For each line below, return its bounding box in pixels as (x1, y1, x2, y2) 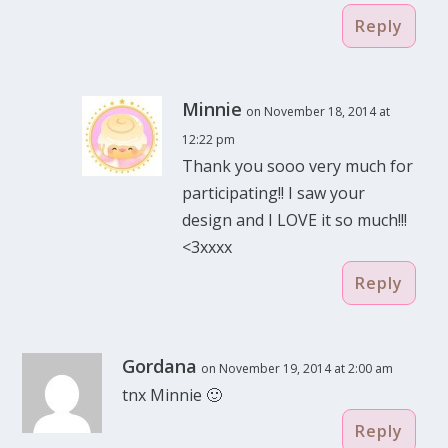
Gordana (122, 354, 198, 379)
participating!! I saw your (182, 182, 366, 205)
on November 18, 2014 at (246, 103, 391, 121)
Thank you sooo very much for (182, 155, 414, 178)
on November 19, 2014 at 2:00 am (201, 360, 394, 378)
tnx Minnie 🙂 (122, 384, 223, 407)
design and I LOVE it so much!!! (182, 209, 408, 232)
